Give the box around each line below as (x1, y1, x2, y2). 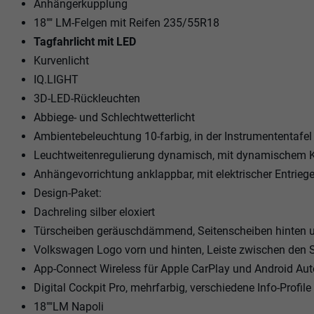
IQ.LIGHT (34, 72, 78, 86)
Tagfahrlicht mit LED (34, 34, 136, 48)
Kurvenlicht (34, 53, 89, 67)
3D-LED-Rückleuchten (34, 91, 140, 105)
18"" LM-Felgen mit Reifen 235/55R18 (34, 15, 219, 29)
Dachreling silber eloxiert (34, 205, 155, 219)
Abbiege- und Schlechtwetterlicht (34, 110, 195, 124)
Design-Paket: (34, 186, 102, 200)
